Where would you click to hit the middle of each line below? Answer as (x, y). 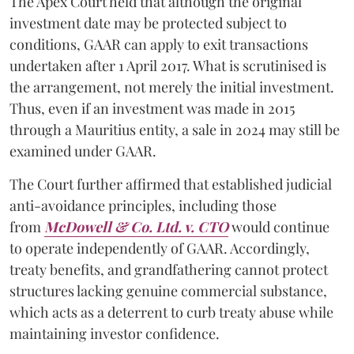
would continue (279, 226)
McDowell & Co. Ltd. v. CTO (136, 226)
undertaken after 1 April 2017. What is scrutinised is (168, 65)
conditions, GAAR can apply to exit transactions (159, 44)
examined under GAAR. (83, 151)
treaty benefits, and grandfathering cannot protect (169, 269)
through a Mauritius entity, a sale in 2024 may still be (175, 129)
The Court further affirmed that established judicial (171, 184)
